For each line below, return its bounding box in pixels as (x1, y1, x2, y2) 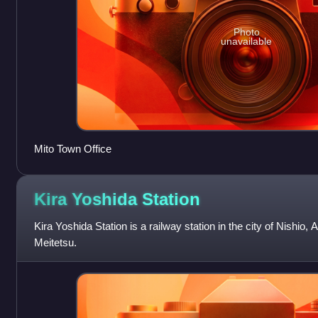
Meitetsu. (33, 236, 77, 248)
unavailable (221, 35, 273, 48)
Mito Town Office (33, 143, 111, 155)
